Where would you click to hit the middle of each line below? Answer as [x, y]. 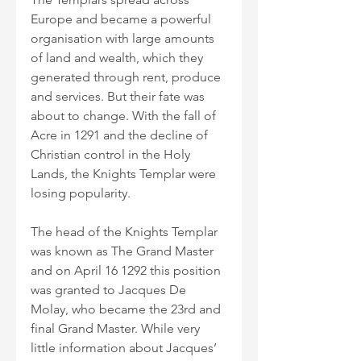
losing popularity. [81, 193]
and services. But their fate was [119, 96]
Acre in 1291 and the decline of [121, 135]
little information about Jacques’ [125, 348]
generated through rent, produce [127, 77]
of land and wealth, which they [118, 58]
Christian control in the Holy [112, 154]
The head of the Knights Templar [126, 232]
